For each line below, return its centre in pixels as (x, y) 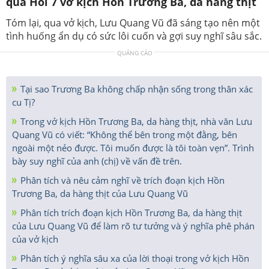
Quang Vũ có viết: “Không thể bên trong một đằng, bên (125, 134)
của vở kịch (35, 239)
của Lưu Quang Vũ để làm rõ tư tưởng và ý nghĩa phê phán (133, 226)
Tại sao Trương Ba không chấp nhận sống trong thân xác (135, 89)
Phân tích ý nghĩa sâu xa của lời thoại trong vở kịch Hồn (134, 258)
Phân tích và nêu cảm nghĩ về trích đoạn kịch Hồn (121, 180)
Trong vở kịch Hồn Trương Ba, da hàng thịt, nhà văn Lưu (135, 121)
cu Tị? (23, 102)
